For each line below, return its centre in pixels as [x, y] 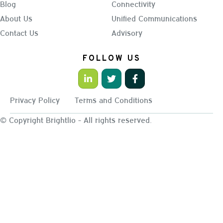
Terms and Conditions [113, 99]
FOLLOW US [111, 58]
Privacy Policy [35, 99]
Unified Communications [154, 18]
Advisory [127, 32]
